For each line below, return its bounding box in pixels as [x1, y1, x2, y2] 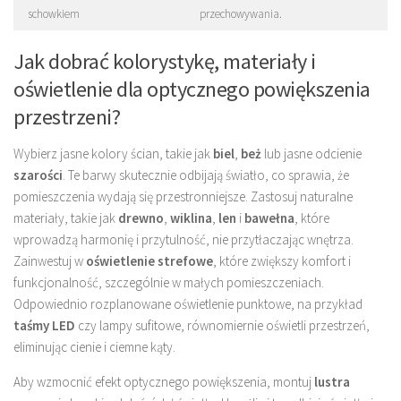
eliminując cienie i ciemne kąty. [13, 338, 175, 356]
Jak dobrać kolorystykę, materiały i [13, 47, 316, 76]
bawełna [244, 209, 294, 227]
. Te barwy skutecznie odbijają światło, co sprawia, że [63, 166, 349, 184]
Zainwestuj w [13, 252, 86, 270]
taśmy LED [13, 317, 75, 335]
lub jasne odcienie [261, 145, 362, 163]
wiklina [170, 209, 212, 227]
